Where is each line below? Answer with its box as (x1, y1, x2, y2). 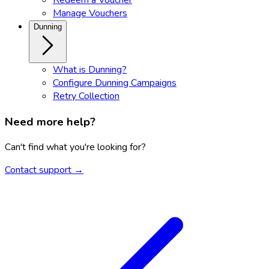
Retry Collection (53, 89, 119, 103)
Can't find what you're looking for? (5, 141, 146, 154)
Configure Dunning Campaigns (53, 76, 177, 89)
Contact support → (5, 163, 83, 177)
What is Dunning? (53, 62, 127, 76)
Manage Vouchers (53, 6, 127, 20)
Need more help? (5, 113, 95, 130)
